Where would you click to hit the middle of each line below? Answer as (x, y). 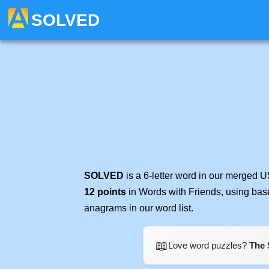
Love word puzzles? (208, 245)
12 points (105, 192)
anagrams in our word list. (139, 208)
